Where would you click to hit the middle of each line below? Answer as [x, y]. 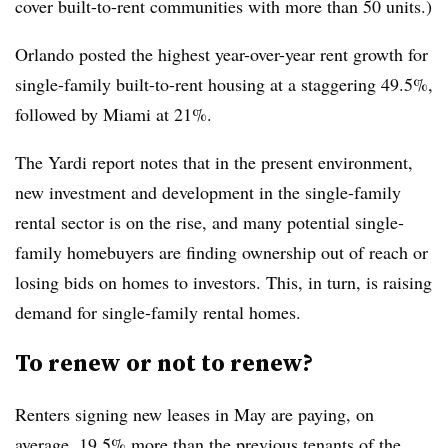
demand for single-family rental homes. [158, 311]
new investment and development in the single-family [208, 191]
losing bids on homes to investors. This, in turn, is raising [223, 281]
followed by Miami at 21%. [116, 113]
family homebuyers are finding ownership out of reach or [221, 251]
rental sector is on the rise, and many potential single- [209, 221]
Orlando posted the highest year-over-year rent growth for [221, 53]
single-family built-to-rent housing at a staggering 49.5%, [224, 83]
